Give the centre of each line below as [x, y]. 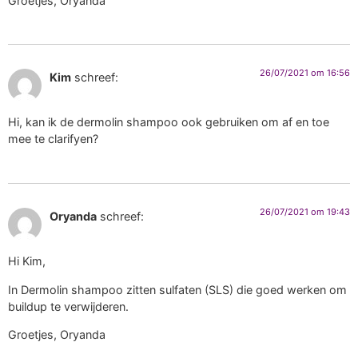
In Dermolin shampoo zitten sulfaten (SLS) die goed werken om [177, 289]
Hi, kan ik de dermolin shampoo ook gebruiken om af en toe [169, 122]
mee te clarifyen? [53, 139]
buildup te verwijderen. [68, 306]
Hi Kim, [27, 261]
